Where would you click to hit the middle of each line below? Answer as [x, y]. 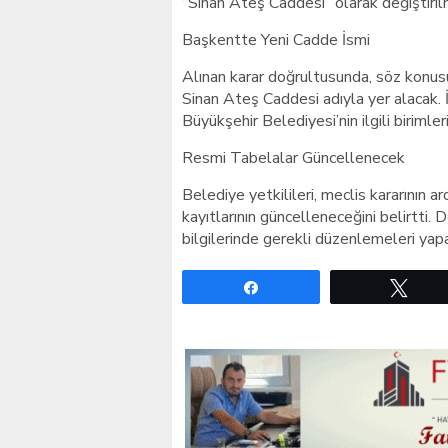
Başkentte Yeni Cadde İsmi [276, 40]
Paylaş [293, 286]
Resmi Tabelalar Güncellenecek [293, 158]
